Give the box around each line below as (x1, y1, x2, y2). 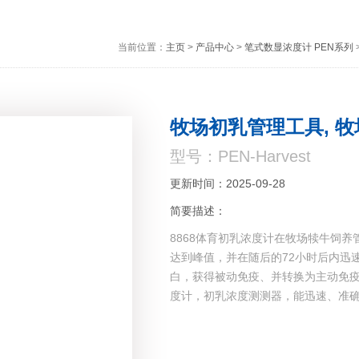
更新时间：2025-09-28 (170, 177, 286, 191)
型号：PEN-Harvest (170, 147, 312, 166)
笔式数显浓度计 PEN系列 (244, 42, 353, 54)
